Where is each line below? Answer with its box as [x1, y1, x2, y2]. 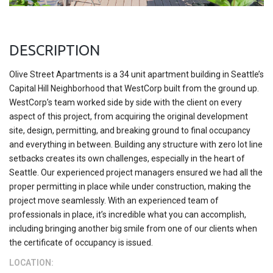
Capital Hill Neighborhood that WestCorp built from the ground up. [9, 83, 259, 93]
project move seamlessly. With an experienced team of [9, 195, 219, 205]
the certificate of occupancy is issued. [9, 237, 153, 247]
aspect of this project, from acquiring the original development [9, 111, 248, 121]
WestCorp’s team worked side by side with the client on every [9, 97, 242, 107]
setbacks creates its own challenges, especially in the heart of [9, 153, 245, 163]
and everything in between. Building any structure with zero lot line [9, 139, 263, 149]
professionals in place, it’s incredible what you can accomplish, [9, 209, 246, 219]
